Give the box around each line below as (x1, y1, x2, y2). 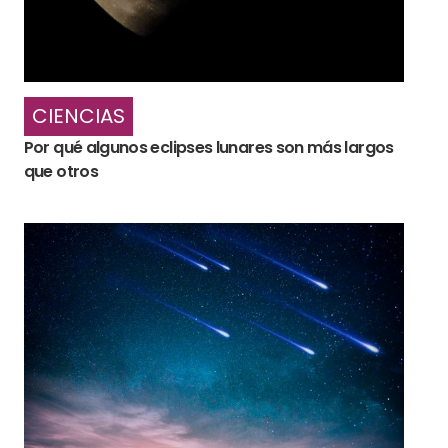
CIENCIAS (31, 102, 125, 131)
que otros (23, 160, 98, 184)
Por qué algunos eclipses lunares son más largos (23, 136, 394, 160)
